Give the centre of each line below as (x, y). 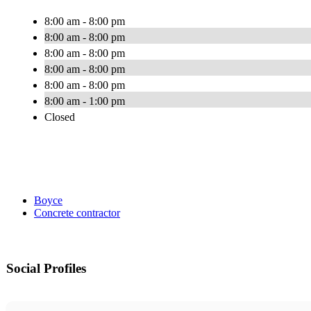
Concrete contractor (77, 213)
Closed (60, 117)
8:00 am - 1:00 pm (85, 101)
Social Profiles (46, 269)
